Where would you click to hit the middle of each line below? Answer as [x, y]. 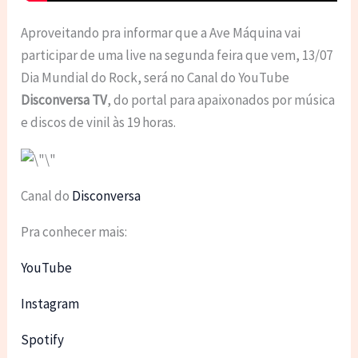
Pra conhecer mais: [74, 232]
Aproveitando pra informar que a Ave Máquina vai [161, 33]
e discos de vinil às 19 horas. [99, 123]
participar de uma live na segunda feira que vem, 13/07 [177, 56]
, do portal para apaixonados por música [221, 100]
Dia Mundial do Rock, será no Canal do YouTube [155, 78]
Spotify [43, 340]
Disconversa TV [64, 100]
